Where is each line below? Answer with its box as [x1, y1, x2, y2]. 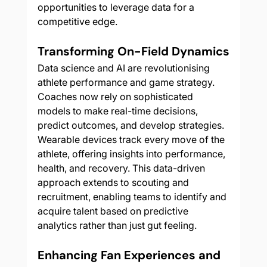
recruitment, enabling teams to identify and [37, 191, 229, 203]
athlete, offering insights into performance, [37, 148, 228, 160]
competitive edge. [37, 15, 117, 28]
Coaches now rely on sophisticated [37, 91, 195, 103]
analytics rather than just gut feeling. [37, 219, 197, 232]
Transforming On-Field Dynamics [37, 44, 229, 60]
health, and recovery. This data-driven [37, 162, 207, 175]
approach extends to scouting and [37, 176, 191, 189]
